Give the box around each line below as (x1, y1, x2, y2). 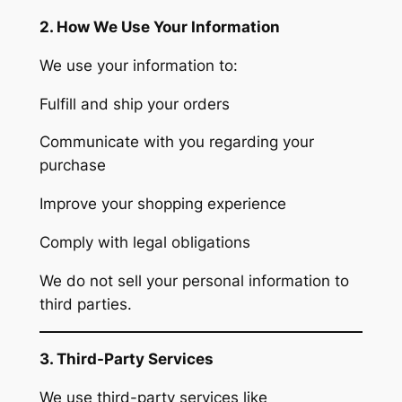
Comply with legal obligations (39, 233, 250, 251)
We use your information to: (39, 56, 238, 74)
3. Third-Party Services (39, 350, 214, 369)
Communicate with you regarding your (39, 133, 314, 152)
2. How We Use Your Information (39, 18, 280, 37)
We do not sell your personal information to (39, 271, 349, 290)
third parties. (39, 294, 132, 313)
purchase (39, 156, 106, 175)
